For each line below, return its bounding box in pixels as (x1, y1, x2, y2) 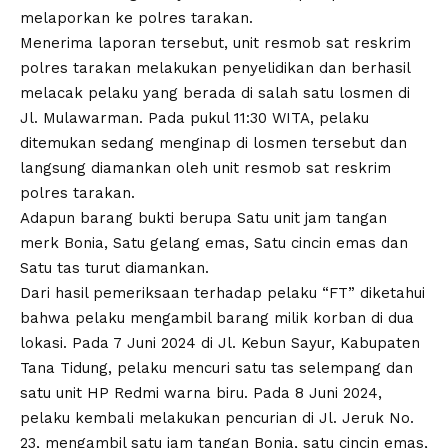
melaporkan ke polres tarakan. (20, 9, 253, 27)
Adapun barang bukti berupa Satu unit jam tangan (20, 209, 387, 227)
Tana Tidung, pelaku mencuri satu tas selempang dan (20, 359, 413, 377)
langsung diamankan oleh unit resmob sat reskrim (20, 159, 391, 177)
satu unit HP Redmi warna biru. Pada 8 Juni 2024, (20, 384, 382, 402)
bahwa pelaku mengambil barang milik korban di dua (20, 309, 414, 327)
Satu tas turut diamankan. (20, 259, 209, 277)
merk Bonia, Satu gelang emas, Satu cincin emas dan (20, 234, 408, 252)
